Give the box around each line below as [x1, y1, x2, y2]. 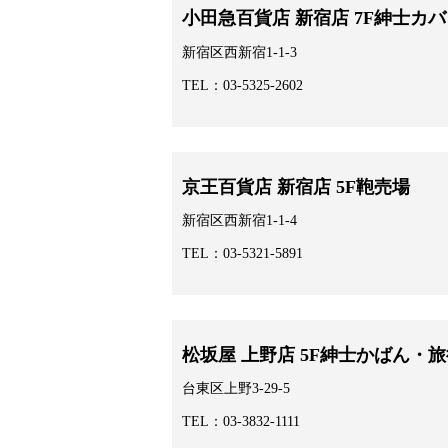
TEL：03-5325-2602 [182, 77, 303, 93]
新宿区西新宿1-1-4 [182, 212, 297, 228]
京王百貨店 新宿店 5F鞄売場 [182, 176, 410, 197]
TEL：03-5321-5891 [182, 245, 303, 261]
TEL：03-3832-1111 [182, 413, 300, 429]
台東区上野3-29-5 [182, 380, 290, 396]
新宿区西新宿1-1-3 [182, 44, 297, 60]
